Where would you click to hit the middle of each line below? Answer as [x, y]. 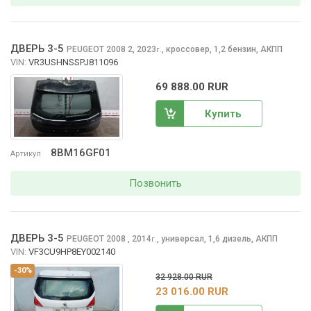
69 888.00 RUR [192, 87]
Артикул [26, 154]
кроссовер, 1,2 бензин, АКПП [224, 50]
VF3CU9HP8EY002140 [72, 252]
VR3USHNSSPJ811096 [73, 62]
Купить [223, 114]
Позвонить [155, 183]
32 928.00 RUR [184, 277]
